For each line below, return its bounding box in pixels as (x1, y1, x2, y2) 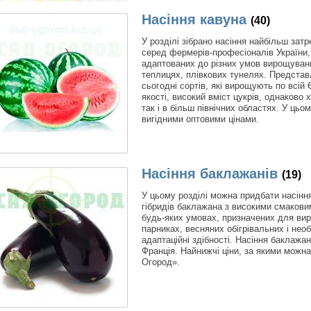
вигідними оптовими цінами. (142, 113, 259, 124)
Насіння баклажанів (142, 165, 278, 181)
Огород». (142, 256, 180, 267)
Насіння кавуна (142, 11, 246, 27)
